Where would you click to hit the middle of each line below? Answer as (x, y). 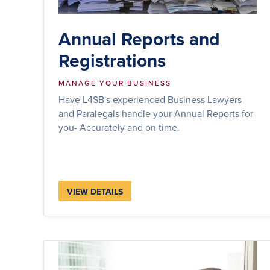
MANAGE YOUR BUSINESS (115, 83)
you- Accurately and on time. (119, 127)
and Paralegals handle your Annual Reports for (156, 113)
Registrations (112, 60)
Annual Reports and (139, 39)
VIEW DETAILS (95, 191)
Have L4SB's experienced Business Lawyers (150, 99)
